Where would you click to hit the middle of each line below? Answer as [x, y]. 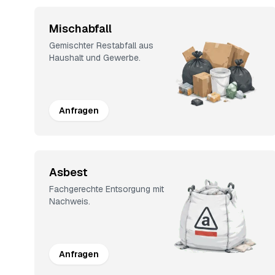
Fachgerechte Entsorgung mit [107, 189]
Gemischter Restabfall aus [101, 45]
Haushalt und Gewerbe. [95, 58]
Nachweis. [70, 201]
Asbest [68, 172]
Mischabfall [80, 29]
